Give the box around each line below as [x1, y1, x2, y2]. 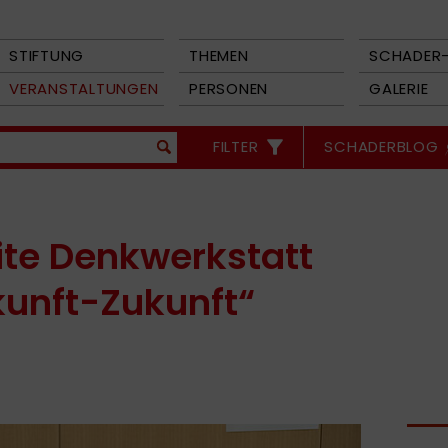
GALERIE [369, 78, 429, 99]
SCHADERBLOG [324, 136, 439, 157]
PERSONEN [189, 78, 268, 99]
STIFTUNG [9, 45, 84, 66]
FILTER [212, 136, 259, 157]
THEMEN [189, 45, 249, 66]
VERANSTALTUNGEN [9, 78, 159, 99]
